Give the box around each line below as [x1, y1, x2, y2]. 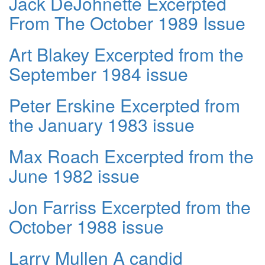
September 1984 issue [9, 60, 188, 86]
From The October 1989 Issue [9, 9, 245, 35]
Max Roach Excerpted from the [9, 143, 254, 169]
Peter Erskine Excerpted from [9, 92, 240, 118]
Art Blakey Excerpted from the [9, 41, 244, 67]
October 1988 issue [9, 213, 164, 239]
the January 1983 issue [9, 111, 195, 137]
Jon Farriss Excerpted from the [9, 193, 251, 219]
